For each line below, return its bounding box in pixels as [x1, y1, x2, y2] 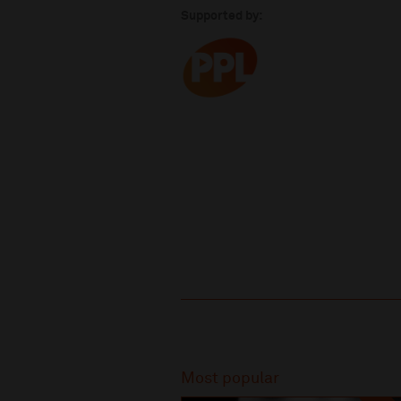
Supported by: [181, 9, 262, 22]
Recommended [181, 328, 369, 355]
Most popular [181, 371, 279, 388]
